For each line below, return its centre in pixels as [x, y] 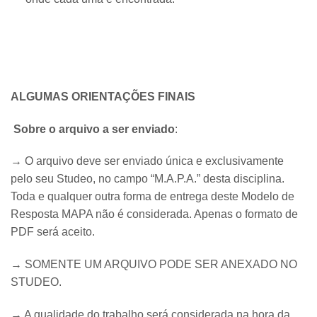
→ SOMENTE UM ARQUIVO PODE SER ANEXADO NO [154, 265]
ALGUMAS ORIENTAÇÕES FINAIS [103, 96]
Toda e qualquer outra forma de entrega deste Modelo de [152, 197]
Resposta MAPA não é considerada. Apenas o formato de [154, 214]
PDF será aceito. [53, 232]
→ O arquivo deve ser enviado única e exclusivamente [147, 161]
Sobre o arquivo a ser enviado [94, 129]
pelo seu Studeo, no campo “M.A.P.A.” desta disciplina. [148, 179]
